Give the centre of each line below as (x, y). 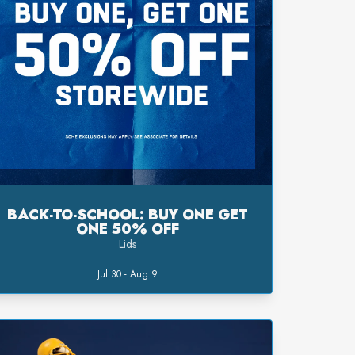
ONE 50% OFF (127, 229)
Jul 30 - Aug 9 (127, 275)
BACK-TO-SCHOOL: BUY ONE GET (128, 215)
